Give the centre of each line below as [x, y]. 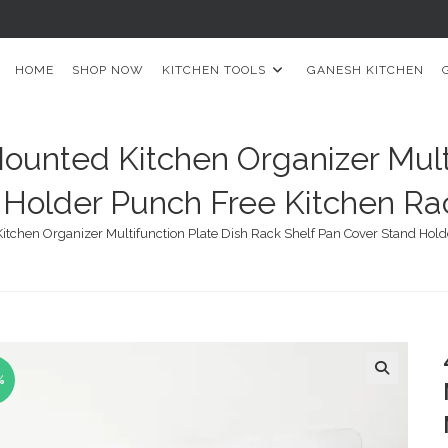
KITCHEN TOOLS [213, 70]
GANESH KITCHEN [365, 70]
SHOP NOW [107, 70]
